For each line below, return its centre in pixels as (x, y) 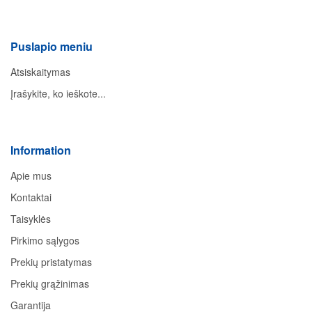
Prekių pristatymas (51, 262)
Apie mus (31, 176)
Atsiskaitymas (40, 72)
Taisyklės (31, 219)
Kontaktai (31, 197)
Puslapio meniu (52, 47)
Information (41, 150)
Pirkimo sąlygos (45, 241)
